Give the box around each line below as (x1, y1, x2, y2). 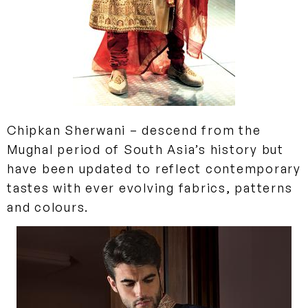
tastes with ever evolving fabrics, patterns (7, 179, 293, 195)
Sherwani (60, 122, 126, 137)
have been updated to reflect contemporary (7, 160, 301, 176)
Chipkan (7, 122, 61, 137)
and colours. (7, 199, 89, 214)
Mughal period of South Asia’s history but (7, 141, 284, 157)
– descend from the (126, 122, 261, 137)
